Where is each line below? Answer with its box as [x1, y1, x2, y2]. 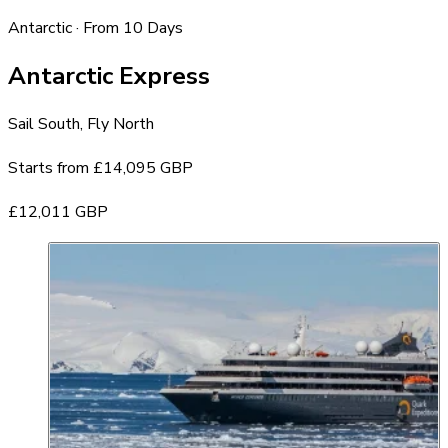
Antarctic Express [8, 59, 210, 92]
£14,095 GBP [93, 156, 193, 179]
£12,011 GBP [8, 200, 108, 223]
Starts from [8, 156, 93, 179]
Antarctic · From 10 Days [8, 17, 183, 39]
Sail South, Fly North [8, 112, 154, 135]
